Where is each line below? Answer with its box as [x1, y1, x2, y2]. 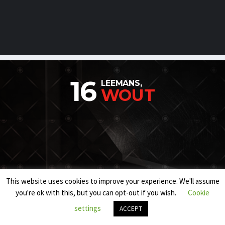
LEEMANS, [100, 78, 142, 88]
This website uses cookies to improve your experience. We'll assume [6, 176, 219, 186]
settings [74, 203, 101, 213]
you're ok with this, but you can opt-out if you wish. [16, 188, 178, 197]
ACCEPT [120, 204, 142, 213]
